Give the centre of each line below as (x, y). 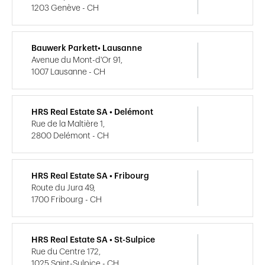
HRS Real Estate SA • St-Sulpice (93, 240)
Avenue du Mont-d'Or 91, (77, 60)
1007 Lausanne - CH (68, 72)
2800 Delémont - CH (70, 136)
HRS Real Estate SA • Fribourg (90, 176)
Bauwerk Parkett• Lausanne (87, 48)
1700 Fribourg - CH (67, 200)
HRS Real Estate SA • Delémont (92, 112)
